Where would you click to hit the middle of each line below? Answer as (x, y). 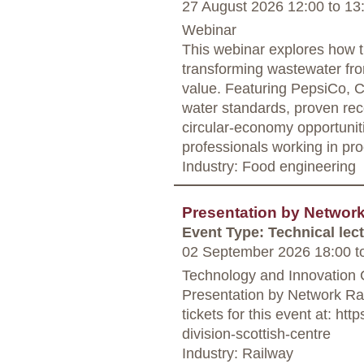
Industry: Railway (238, 353)
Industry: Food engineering (269, 166)
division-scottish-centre (256, 333)
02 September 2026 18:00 (269, 251)
